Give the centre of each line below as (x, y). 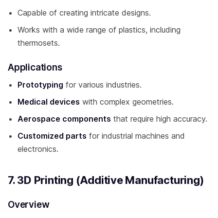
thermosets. (39, 43)
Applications (35, 67)
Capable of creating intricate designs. (84, 12)
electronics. (38, 149)
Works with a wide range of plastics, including (99, 29)
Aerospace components (64, 118)
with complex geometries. (127, 101)
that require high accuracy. (159, 118)
